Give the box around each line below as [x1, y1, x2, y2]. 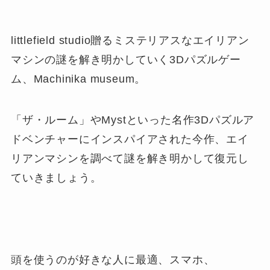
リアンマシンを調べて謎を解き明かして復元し [10, 152, 249, 165]
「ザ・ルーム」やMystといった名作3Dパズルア [10, 113, 255, 126]
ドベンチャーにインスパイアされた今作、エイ [10, 133, 249, 145]
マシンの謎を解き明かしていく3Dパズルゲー [10, 54, 241, 66]
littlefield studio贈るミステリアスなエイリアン [10, 34, 250, 47]
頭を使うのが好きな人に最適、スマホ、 [10, 253, 215, 266]
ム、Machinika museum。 [10, 73, 146, 86]
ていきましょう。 [10, 171, 102, 184]
